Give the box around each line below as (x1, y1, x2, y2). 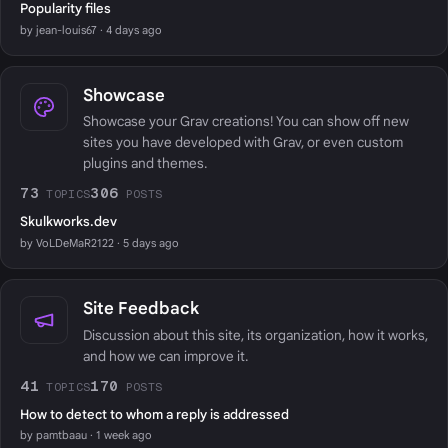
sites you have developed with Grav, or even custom (82, 134, 403, 152)
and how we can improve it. (82, 347, 248, 365)
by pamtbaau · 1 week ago (20, 428, 153, 443)
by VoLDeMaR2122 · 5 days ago (20, 235, 180, 250)
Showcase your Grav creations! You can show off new (82, 113, 409, 131)
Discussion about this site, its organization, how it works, (82, 326, 428, 344)
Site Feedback (82, 298, 199, 320)
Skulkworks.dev (20, 213, 118, 231)
